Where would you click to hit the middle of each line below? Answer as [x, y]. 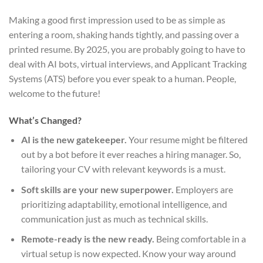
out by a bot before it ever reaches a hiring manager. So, [131, 154]
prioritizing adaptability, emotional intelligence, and [124, 204]
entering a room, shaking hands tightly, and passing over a [124, 35]
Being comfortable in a [200, 239]
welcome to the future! [55, 93]
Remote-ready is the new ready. [87, 239]
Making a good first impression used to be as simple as [117, 20]
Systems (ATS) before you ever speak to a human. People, [122, 79]
